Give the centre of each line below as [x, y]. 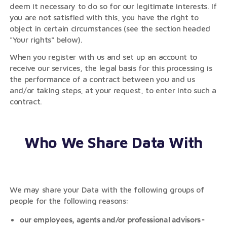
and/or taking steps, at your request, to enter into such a [113, 90]
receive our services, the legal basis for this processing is [111, 68]
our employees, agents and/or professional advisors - [112, 219]
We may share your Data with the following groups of [107, 190]
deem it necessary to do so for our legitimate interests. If [113, 6]
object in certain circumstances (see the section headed [110, 28]
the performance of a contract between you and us [102, 79]
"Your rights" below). [46, 40]
